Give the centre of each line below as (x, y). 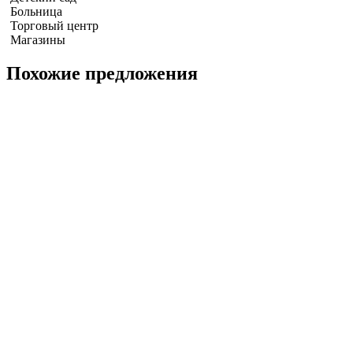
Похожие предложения (102, 73)
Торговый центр (54, 25)
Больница (36, 11)
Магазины (38, 39)
